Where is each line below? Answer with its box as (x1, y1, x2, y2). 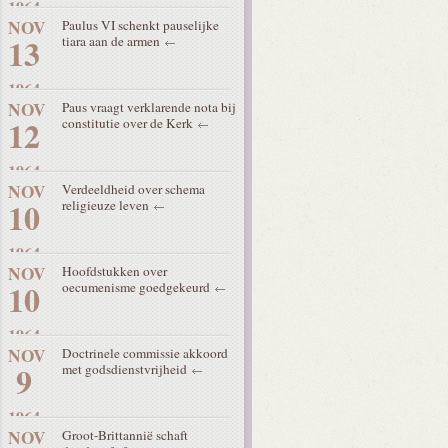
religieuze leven (62, 196, 152, 214)
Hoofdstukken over (62, 262, 167, 280)
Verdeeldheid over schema (62, 180, 205, 198)
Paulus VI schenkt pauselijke (62, 16, 219, 34)
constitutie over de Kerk (62, 114, 196, 132)
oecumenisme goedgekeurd (62, 278, 213, 296)
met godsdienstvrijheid (62, 360, 190, 378)
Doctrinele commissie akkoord (62, 344, 228, 362)
